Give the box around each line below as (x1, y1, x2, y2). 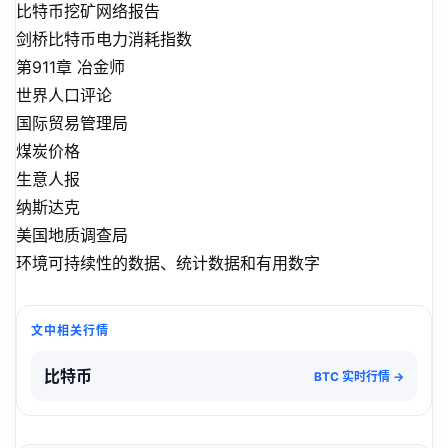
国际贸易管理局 (16, 113, 128, 134)
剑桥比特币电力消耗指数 (16, 29, 192, 50)
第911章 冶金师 (16, 57, 125, 78)
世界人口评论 (16, 85, 112, 106)
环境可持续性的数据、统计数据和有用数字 (16, 253, 320, 274)
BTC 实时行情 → (314, 368, 404, 384)
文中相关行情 (31, 323, 109, 339)
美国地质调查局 (16, 225, 128, 246)
